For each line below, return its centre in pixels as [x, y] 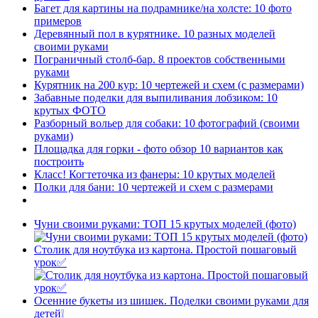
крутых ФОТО [70, 110]
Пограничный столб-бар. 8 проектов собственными [160, 59]
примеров [58, 21]
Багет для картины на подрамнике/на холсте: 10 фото [163, 8]
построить [59, 161]
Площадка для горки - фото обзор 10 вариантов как [159, 148]
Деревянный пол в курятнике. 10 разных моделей [155, 33]
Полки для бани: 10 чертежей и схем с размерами [154, 187]
